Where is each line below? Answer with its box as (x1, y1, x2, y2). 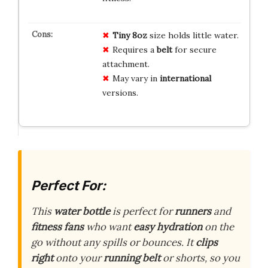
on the (202, 220, 234, 233)
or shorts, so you (160, 251, 240, 264)
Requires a (112, 44, 157, 55)
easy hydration (133, 220, 202, 233)
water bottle (54, 205, 110, 218)
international (159, 72, 211, 84)
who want (84, 220, 133, 233)
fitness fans (31, 220, 84, 233)
